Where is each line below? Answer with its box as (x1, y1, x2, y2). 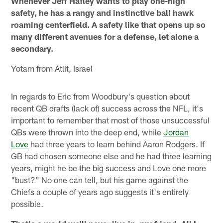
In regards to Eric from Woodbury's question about (11, 91, 190, 101)
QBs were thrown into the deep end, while (11, 126, 164, 137)
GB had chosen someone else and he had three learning (11, 150, 212, 161)
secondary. (11, 43, 54, 53)
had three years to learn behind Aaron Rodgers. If (28, 138, 205, 149)
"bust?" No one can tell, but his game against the (11, 174, 189, 185)
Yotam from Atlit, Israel (11, 63, 93, 73)
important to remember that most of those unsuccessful (11, 114, 210, 125)
